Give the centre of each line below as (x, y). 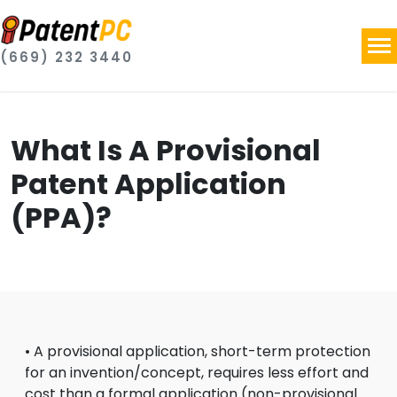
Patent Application (148, 184)
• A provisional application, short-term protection (198, 351)
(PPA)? (61, 218)
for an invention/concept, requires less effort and (197, 373)
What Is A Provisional (166, 150)
